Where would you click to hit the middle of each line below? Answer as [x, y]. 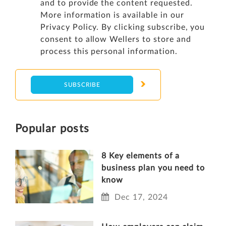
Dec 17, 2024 [141, 197]
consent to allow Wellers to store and [116, 40]
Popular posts [52, 129]
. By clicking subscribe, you [151, 27]
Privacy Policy [69, 27]
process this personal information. [109, 52]
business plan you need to [153, 168]
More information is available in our [112, 15]
